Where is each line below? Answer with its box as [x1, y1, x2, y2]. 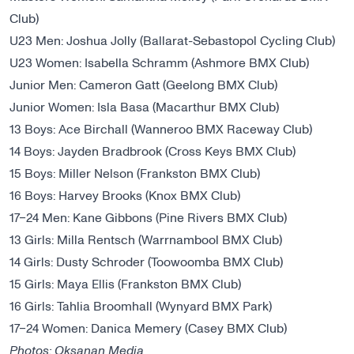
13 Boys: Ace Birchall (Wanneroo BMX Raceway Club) [9, 123, 312, 137]
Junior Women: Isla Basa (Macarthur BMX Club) [9, 101, 279, 115]
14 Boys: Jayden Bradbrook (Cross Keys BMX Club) [9, 145, 296, 159]
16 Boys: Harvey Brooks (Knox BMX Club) [9, 190, 240, 203]
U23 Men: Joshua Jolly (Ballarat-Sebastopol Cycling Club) [9, 35, 335, 48]
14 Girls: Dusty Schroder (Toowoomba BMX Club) [9, 256, 283, 269]
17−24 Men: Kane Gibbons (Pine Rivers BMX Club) [9, 212, 287, 225]
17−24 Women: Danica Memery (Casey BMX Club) [9, 322, 287, 336]
